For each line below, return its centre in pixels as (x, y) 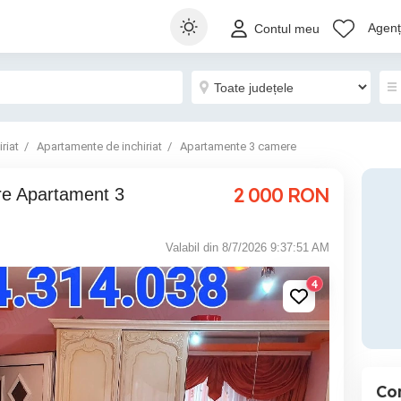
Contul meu (287, 29)
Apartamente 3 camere (238, 146)
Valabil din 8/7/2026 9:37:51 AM (247, 247)
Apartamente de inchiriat (99, 146)
